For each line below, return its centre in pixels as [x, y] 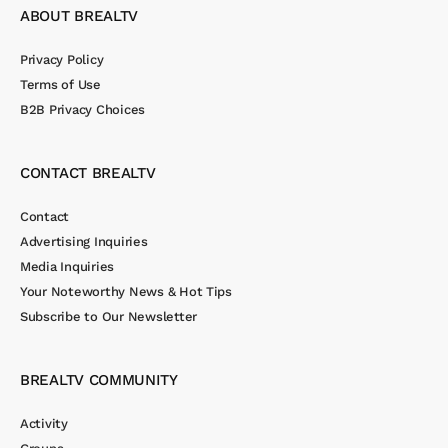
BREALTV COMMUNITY [99, 379]
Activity [44, 423]
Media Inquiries [67, 266]
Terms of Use [60, 84]
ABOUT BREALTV [79, 15]
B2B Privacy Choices [83, 109]
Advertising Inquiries [84, 241]
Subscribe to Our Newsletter [108, 316]
